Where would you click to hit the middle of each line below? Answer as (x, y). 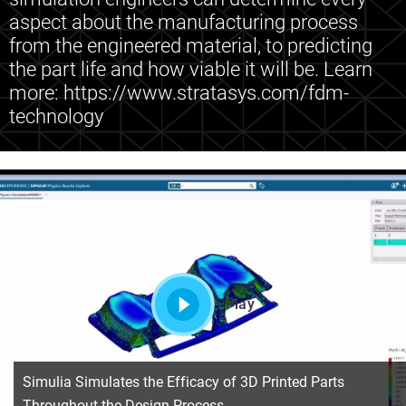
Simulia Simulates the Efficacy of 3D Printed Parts (184, 382)
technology (56, 116)
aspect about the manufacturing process (184, 22)
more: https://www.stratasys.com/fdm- (179, 93)
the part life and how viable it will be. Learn (191, 69)
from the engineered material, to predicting (191, 46)
